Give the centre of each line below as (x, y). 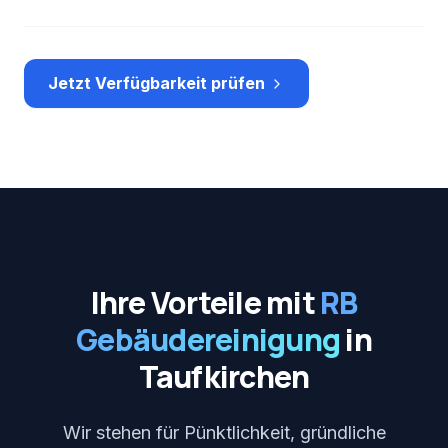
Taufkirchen (224, 376)
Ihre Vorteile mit (205, 302)
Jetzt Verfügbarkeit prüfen (156, 83)
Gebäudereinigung (208, 339)
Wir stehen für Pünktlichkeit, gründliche (224, 432)
